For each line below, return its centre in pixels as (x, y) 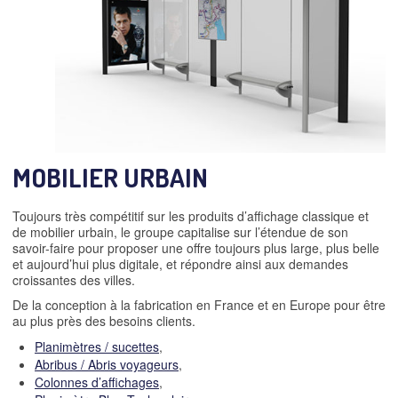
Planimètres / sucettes (97, 346)
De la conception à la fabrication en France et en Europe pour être (199, 304)
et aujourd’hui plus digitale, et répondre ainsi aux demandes (180, 263)
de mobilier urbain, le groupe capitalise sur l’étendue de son (180, 231)
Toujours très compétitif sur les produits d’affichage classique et (191, 215)
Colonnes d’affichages (97, 382)
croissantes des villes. (74, 279)
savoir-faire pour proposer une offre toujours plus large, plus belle (196, 247)
